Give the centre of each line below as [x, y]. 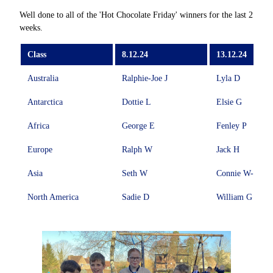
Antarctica [45, 102]
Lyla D [228, 78]
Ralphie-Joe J [144, 78]
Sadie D [135, 197]
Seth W [134, 173]
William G [234, 197]
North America [53, 197]
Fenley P [231, 126]
